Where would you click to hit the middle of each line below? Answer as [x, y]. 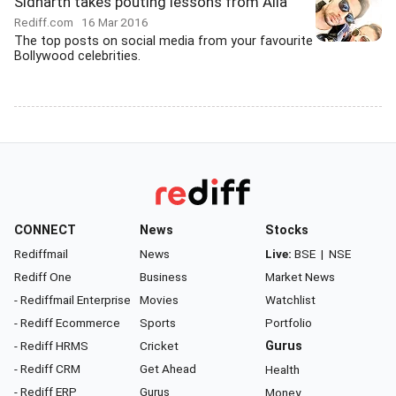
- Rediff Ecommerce [67, 323]
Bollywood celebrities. [77, 56]
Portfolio [289, 323]
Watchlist [290, 300]
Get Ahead [168, 369]
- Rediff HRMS [51, 346]
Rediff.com [48, 22]
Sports [158, 323]
